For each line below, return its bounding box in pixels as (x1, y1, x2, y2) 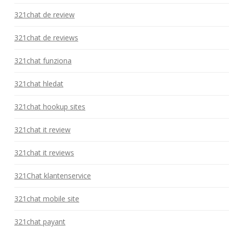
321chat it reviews (14, 147, 74, 157)
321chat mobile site (14, 193, 79, 203)
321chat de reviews (14, 32, 78, 42)
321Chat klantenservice (14, 170, 91, 180)
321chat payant (14, 216, 65, 226)
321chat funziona (14, 55, 72, 65)
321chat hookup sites (14, 101, 85, 111)
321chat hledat (14, 78, 63, 88)
